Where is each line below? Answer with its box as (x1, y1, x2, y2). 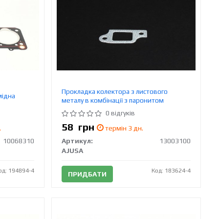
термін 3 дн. (104, 124, 144, 132)
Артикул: (62, 136, 93, 145)
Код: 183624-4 (152, 167, 191, 174)
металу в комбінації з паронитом (62, 96, 164, 104)
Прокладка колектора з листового (62, 87, 168, 95)
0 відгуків (106, 109, 135, 117)
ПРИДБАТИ (68, 170, 107, 178)
